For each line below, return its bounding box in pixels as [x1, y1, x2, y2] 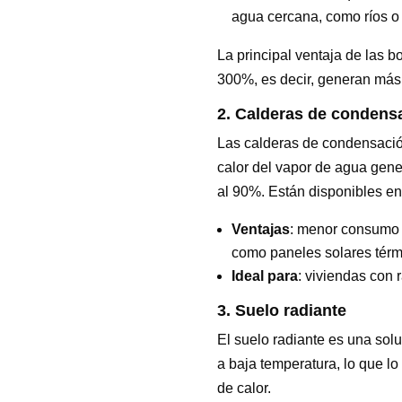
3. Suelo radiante [216, 301, 346, 319]
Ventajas [231, 221, 290, 237]
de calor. [216, 380, 271, 396]
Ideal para [231, 267, 298, 284]
